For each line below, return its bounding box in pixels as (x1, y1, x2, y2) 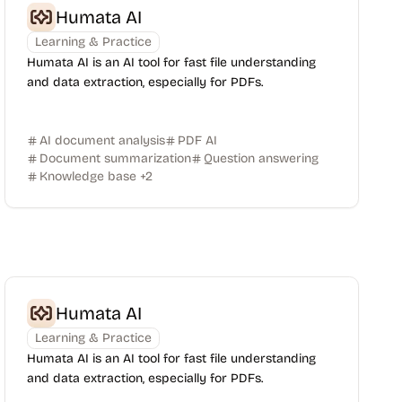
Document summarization (39, 151, 192, 166)
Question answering (204, 151, 319, 166)
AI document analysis (39, 133, 166, 148)
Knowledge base (39, 169, 137, 184)
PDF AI (178, 133, 218, 148)
